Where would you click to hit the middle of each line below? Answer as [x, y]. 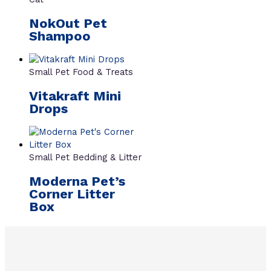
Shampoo [60, 36]
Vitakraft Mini [75, 96]
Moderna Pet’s [77, 181]
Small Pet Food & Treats [81, 72]
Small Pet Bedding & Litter [85, 158]
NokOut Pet [68, 23]
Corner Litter [72, 194]
